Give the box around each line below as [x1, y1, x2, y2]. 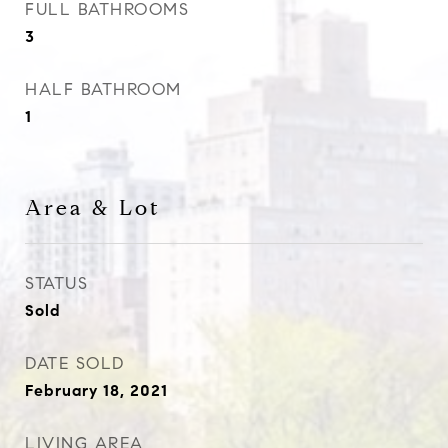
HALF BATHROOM [25, 79, 182, 100]
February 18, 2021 [25, 381, 168, 400]
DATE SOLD [25, 353, 125, 374]
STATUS [25, 273, 88, 294]
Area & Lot [25, 195, 161, 221]
